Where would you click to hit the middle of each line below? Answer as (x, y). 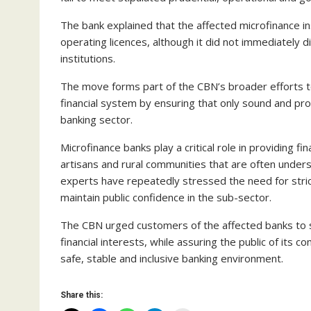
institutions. (88, 58)
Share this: (82, 295)
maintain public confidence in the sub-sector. (166, 197)
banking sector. (96, 119)
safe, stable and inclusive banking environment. (172, 258)
